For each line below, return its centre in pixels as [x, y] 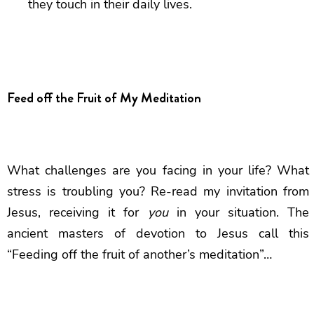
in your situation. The [238, 213]
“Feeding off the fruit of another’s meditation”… [139, 255]
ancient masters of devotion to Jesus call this [158, 234]
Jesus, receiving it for [77, 213]
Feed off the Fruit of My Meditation [104, 98]
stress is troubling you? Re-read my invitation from [158, 192]
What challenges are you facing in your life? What [158, 171]
